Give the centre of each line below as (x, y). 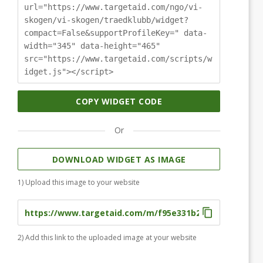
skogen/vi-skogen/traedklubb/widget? (106, 20)
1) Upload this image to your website (79, 183)
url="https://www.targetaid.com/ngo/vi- (113, 7)
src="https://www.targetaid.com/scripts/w (118, 58)
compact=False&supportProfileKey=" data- (116, 33)
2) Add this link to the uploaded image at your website (107, 238)
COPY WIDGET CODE (119, 102)
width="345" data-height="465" (92, 45)
